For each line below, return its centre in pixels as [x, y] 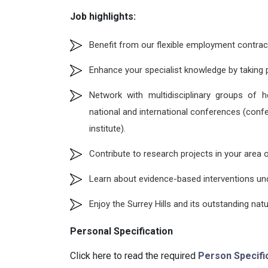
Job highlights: [104, 16]
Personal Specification [121, 231]
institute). [107, 129]
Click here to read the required [134, 256]
